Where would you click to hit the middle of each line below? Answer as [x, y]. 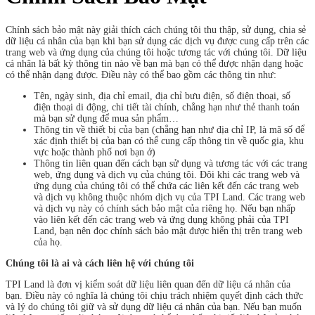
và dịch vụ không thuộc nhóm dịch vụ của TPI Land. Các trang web [169, 197]
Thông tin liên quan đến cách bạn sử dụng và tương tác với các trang [171, 163]
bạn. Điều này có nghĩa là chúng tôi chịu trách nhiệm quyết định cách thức [154, 295]
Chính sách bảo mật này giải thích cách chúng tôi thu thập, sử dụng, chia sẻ [156, 30]
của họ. [48, 242]
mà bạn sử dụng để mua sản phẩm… [106, 118]
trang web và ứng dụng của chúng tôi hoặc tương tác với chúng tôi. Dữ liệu [156, 52]
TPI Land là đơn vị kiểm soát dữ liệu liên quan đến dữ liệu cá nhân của [148, 284]
